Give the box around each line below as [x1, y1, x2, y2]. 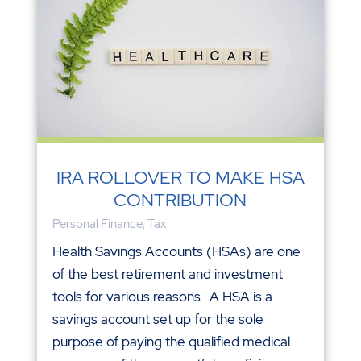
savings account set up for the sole [52, 310, 263, 329]
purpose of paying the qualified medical [52, 333, 290, 351]
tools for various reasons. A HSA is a [52, 288, 272, 306]
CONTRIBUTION [114, 189, 247, 213]
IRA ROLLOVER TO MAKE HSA [56, 166, 305, 190]
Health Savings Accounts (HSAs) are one [52, 243, 301, 261]
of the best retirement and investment [52, 265, 283, 284]
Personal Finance [52, 216, 143, 233]
